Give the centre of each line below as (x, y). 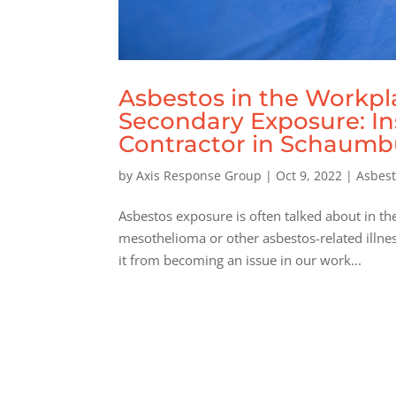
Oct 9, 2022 (309, 175)
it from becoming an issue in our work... (240, 259)
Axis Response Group (199, 175)
